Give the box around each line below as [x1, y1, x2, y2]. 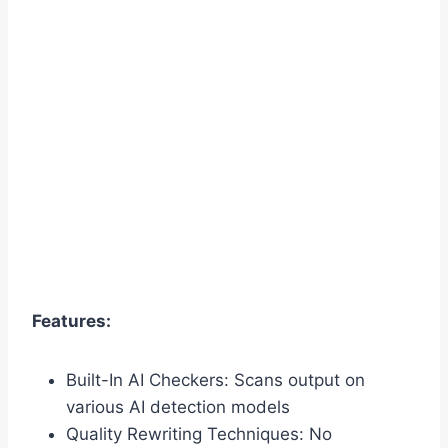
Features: [32, 311, 111, 332]
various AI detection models [66, 397, 290, 418]
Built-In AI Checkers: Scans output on [66, 370, 365, 391]
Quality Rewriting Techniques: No [66, 424, 332, 445]
